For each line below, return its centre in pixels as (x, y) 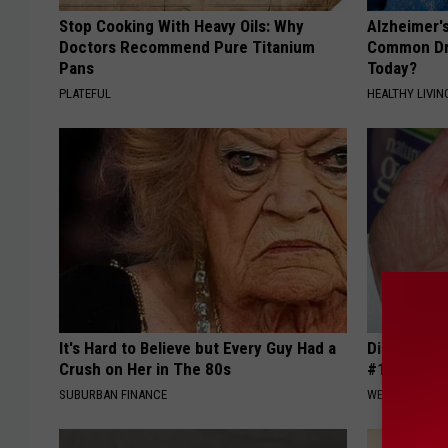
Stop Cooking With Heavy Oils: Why (181, 26)
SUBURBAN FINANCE (113, 395)
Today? (392, 68)
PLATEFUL (85, 94)
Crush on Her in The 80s (145, 369)
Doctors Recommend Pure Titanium (187, 47)
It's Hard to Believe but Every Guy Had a (197, 348)
